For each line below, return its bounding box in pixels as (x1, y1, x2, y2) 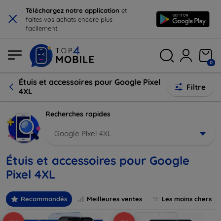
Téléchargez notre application (26, 6, 121, 14)
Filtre (186, 82, 206, 92)
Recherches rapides (45, 110, 110, 118)
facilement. (26, 24, 58, 32)
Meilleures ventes (87, 195, 142, 203)
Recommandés (21, 195, 67, 203)
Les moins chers (162, 195, 212, 203)
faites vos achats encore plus (26, 15, 112, 23)
